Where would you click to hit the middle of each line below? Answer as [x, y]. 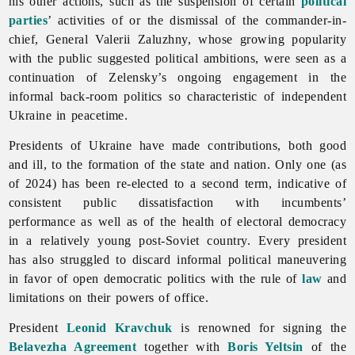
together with [182, 346]
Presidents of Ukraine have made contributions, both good [177, 145]
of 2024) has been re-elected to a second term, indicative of [177, 183]
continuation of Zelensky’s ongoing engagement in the [177, 77]
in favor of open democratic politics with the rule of [155, 278]
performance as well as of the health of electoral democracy [177, 221]
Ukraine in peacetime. [68, 115]
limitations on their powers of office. [109, 297]
